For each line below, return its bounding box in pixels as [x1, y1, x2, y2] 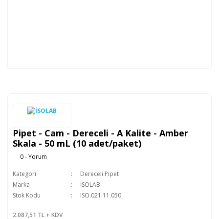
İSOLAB [80, 180, 100, 189]
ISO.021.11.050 [80, 191, 121, 199]
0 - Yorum [20, 153, 47, 161]
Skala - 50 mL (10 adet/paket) [13, 137, 141, 149]
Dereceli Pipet [80, 170, 119, 178]
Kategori [13, 170, 36, 178]
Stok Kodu [13, 191, 41, 199]
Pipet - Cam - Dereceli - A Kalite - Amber [13, 127, 188, 139]
